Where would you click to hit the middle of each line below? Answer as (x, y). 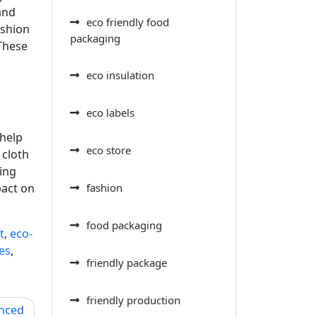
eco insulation (120, 75)
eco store (109, 150)
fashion (104, 187)
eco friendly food (128, 22)
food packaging (124, 225)
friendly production (133, 300)
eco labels (110, 112)
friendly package (127, 262)
